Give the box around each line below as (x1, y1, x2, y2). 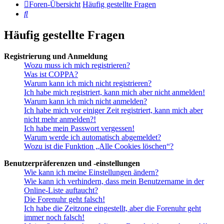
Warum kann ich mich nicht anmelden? (24, 97, 147, 106)
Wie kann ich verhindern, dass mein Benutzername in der (24, 177, 204, 186)
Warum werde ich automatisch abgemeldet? (24, 133, 161, 142)
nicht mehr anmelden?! (24, 115, 96, 124)
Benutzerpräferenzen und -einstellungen (4, 159, 140, 168)
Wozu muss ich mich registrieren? (24, 61, 130, 70)
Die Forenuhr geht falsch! (24, 195, 105, 204)
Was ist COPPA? (24, 70, 78, 79)
